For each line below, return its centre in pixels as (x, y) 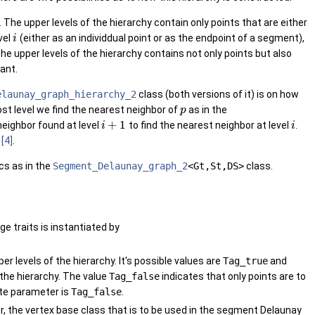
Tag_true (245, 261)
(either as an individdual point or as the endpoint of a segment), (161, 38)
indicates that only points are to (233, 277)
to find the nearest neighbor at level (208, 126)
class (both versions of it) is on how (218, 95)
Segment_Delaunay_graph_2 (120, 166)
